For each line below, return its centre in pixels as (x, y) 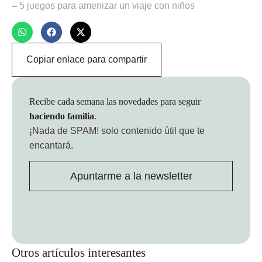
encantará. (51, 145)
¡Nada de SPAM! (64, 130)
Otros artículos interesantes (79, 253)
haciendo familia (62, 116)
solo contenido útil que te (152, 130)
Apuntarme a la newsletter (131, 176)
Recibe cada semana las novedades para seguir (115, 101)
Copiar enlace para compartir (87, 59)
